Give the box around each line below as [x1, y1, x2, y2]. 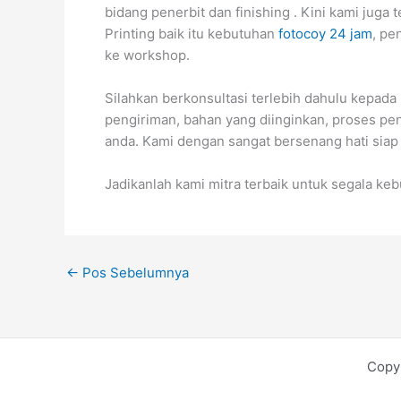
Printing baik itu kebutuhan [105, 25, 278, 42]
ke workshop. [105, 47, 190, 64]
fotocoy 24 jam [278, 25, 372, 42]
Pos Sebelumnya [79, 264, 189, 281]
